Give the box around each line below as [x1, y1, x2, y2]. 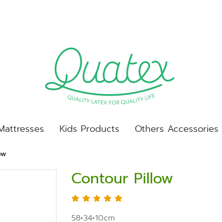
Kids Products [59, 122, 119, 136]
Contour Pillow [71, 167, 173, 190]
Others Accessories [134, 122, 219, 136]
